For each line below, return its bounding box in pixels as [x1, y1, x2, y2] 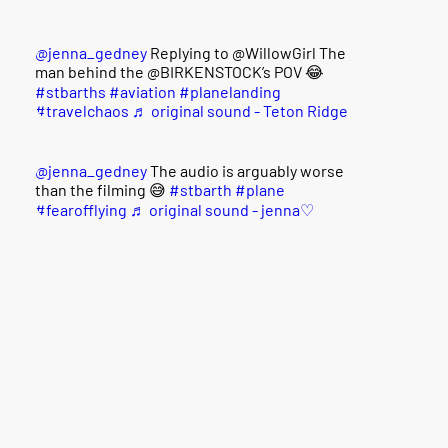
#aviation [109, 81, 176, 101]
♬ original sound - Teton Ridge [132, 100, 348, 120]
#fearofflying [35, 199, 127, 219]
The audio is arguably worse [147, 160, 344, 180]
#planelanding [179, 81, 281, 101]
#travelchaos [35, 100, 129, 120]
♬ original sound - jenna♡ [130, 199, 314, 219]
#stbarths [35, 81, 106, 101]
